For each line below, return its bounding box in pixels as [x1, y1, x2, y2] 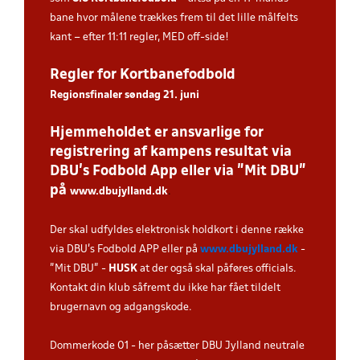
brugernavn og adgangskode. [50, 302, 192, 313]
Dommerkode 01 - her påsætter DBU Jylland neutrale [50, 341, 305, 351]
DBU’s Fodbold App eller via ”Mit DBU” [50, 165, 306, 178]
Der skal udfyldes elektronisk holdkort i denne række [50, 225, 304, 235]
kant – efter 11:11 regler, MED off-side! [50, 32, 229, 43]
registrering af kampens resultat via [50, 145, 292, 159]
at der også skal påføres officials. [137, 264, 297, 274]
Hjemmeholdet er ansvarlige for [50, 126, 264, 140]
